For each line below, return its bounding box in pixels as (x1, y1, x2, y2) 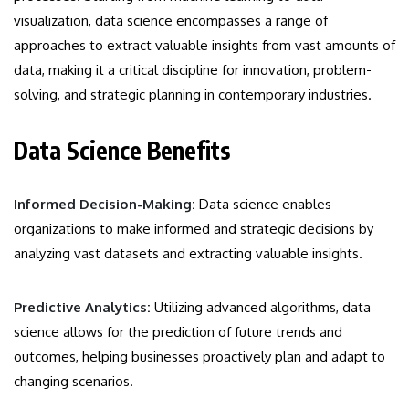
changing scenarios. (14, 372, 133, 390)
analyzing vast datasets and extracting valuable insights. (14, 244, 362, 262)
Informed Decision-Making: (14, 194, 195, 213)
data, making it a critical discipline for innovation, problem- (14, 60, 372, 79)
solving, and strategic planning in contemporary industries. (14, 85, 372, 103)
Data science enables (195, 194, 331, 213)
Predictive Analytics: (14, 298, 151, 316)
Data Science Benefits (14, 134, 230, 165)
